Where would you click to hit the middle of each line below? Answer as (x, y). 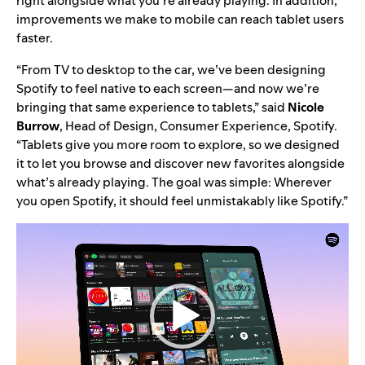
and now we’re (277, 88)
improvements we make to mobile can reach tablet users (180, 19)
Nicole (306, 107)
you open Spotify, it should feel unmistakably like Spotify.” (182, 200)
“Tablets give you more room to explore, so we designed (178, 144)
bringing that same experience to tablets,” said (152, 107)
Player (35, 251)
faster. (35, 37)
